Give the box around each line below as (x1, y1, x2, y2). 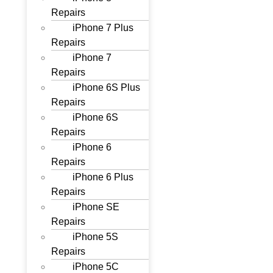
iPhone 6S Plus (73, 82, 141, 93)
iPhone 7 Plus (73, 23, 134, 33)
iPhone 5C (73, 261, 119, 272)
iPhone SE (73, 202, 120, 212)
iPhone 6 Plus (73, 172, 134, 182)
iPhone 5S (73, 232, 119, 242)
